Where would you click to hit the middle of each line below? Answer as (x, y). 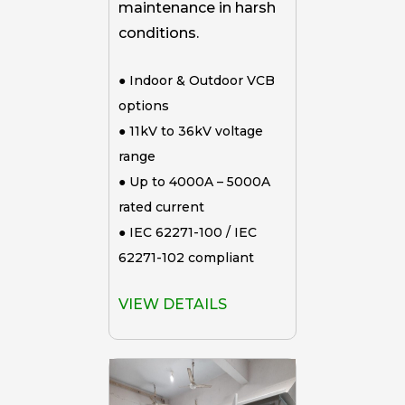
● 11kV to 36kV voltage (191, 131)
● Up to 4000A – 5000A (194, 181)
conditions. (159, 33)
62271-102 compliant (186, 257)
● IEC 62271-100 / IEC (188, 232)
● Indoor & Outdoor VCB (197, 80)
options (144, 105)
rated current (161, 207)
